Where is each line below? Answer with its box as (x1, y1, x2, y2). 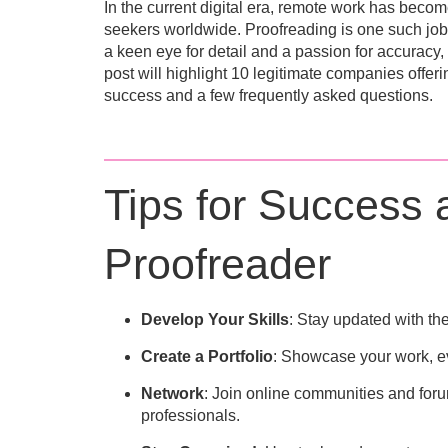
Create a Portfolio (141, 348, 274, 365)
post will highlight (103, 65, 231, 82)
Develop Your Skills (141, 311, 290, 328)
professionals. (141, 407, 241, 424)
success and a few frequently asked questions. (103, 87, 433, 104)
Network (141, 385, 205, 402)
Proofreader (103, 240, 331, 288)
